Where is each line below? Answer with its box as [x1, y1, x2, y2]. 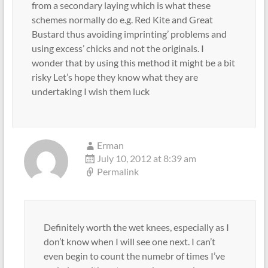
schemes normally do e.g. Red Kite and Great [31, 13, 213, 25]
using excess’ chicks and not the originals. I [31, 42, 204, 54]
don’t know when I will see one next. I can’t [43, 235, 215, 247]
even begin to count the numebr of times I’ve [43, 249, 225, 261]
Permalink [96, 165, 139, 177]
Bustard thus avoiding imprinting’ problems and [31, 28, 227, 39]
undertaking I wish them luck [31, 85, 150, 97]
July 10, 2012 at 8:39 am [96, 152, 196, 164]
